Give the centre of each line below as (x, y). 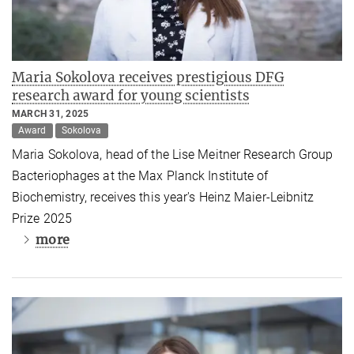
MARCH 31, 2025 (51, 113)
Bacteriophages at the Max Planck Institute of (140, 175)
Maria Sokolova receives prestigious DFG (148, 77)
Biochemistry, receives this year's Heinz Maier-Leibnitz (163, 197)
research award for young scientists (131, 95)
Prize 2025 (42, 218)
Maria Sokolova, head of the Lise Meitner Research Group (173, 154)
